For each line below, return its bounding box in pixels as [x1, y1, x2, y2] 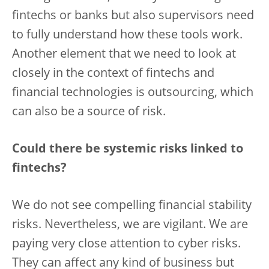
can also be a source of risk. [12, 106, 166, 118]
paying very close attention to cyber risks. [12, 238, 241, 250]
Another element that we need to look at [12, 49, 236, 61]
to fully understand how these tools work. [12, 29, 243, 41]
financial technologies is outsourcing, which [12, 87, 253, 99]
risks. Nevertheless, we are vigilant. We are [12, 219, 248, 231]
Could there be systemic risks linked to [12, 144, 243, 156]
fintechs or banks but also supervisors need [12, 10, 254, 22]
